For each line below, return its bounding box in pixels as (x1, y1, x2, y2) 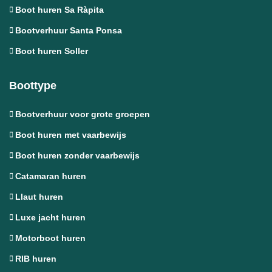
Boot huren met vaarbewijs (15, 129, 126, 140)
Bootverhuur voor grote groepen (15, 109, 150, 119)
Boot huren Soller (15, 46, 88, 56)
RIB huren (15, 253, 56, 263)
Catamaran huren (15, 171, 86, 181)
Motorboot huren (15, 233, 86, 243)
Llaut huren (15, 191, 63, 202)
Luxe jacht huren (15, 212, 86, 222)
